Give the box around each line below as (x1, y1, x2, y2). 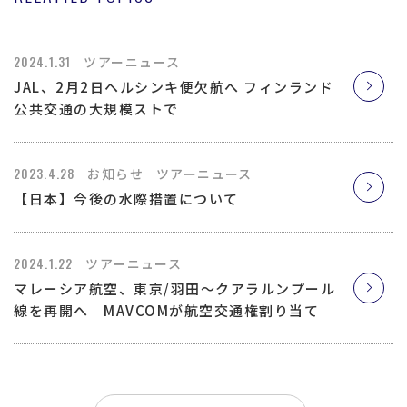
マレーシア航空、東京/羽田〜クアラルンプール (14, 278, 335, 298)
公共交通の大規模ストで (14, 98, 179, 118)
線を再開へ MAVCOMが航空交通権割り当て (14, 300, 319, 320)
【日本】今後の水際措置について (14, 188, 239, 208)
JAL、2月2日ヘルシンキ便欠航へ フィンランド (14, 76, 333, 96)
